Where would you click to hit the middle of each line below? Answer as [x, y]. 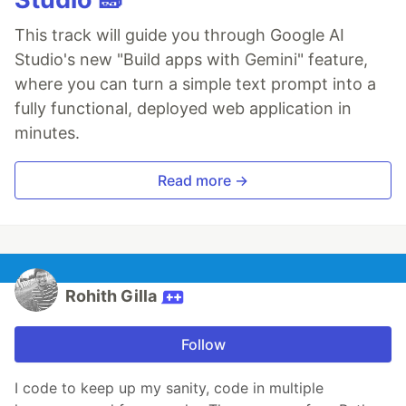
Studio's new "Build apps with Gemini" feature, [191, 60]
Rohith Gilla [113, 296]
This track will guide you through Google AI [179, 35]
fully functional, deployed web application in [183, 109]
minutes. [47, 133]
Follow [203, 345]
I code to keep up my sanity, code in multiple [169, 388]
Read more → [203, 181]
